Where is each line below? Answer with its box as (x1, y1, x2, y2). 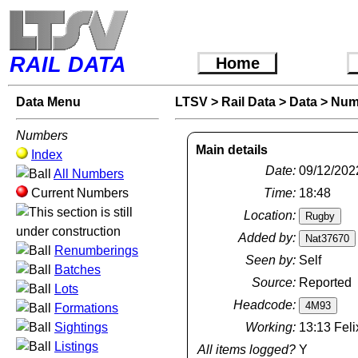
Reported (298, 276, 352, 289)
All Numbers (54, 167, 124, 181)
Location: (243, 209, 296, 222)
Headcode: (233, 298, 296, 312)
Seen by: (245, 253, 296, 267)
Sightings (54, 320, 108, 334)
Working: (245, 320, 296, 334)
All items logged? (197, 343, 296, 356)
